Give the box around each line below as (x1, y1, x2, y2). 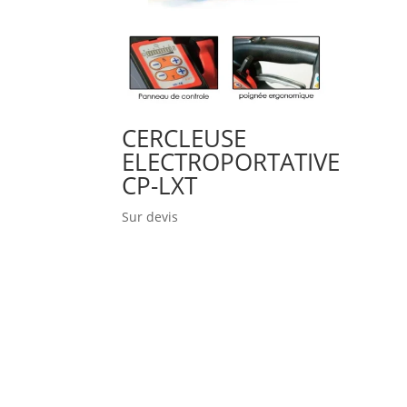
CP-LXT (122, 169, 198, 203)
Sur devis (122, 208, 179, 226)
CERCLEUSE (122, 122, 247, 155)
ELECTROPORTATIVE (122, 145, 341, 179)
